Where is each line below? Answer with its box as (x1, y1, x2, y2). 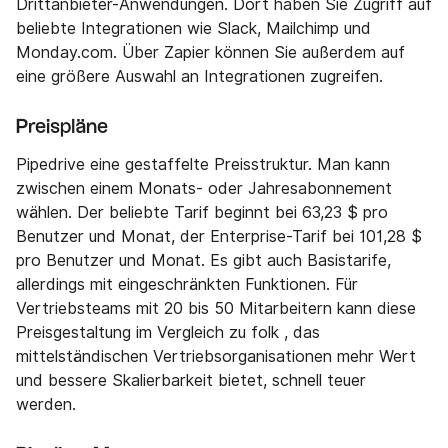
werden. (16, 394, 81, 414)
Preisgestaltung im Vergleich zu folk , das (16, 322, 320, 342)
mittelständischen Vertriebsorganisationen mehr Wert (16, 346, 416, 366)
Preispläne (16, 116, 108, 137)
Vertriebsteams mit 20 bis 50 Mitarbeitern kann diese (16, 298, 416, 318)
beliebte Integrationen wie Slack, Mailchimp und (16, 18, 371, 38)
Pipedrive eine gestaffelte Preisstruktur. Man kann (16, 154, 390, 174)
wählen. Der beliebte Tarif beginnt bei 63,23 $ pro (16, 202, 388, 222)
